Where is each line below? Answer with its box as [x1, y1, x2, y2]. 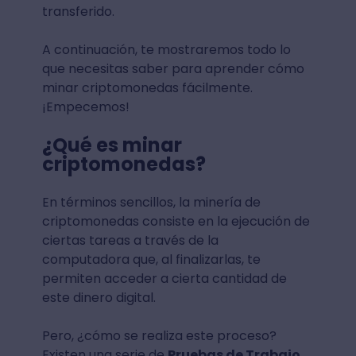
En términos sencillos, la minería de [41, 193, 261, 211]
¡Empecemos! [41, 98, 133, 116]
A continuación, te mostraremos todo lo [41, 41, 291, 59]
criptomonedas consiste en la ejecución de [41, 212, 310, 230]
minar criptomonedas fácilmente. [41, 79, 253, 97]
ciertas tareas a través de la [41, 231, 219, 250]
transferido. [41, 2, 114, 21]
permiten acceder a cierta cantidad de [41, 269, 287, 288]
